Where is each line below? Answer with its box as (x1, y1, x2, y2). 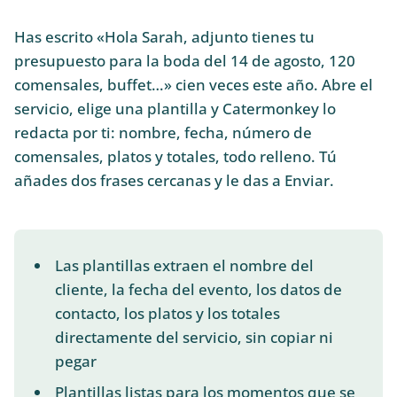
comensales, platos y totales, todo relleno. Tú (14, 145, 337, 167)
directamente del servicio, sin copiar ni (54, 326, 333, 347)
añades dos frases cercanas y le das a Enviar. (14, 169, 334, 191)
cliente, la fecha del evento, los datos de (54, 278, 342, 300)
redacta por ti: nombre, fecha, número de (14, 121, 312, 143)
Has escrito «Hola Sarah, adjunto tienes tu (14, 26, 315, 47)
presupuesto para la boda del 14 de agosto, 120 (14, 50, 355, 71)
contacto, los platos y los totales (54, 302, 280, 323)
